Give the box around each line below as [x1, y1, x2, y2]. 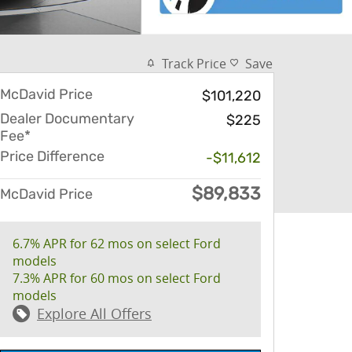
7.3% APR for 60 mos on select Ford [13, 269, 221, 287]
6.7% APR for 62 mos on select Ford [13, 234, 221, 252]
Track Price [162, 54, 226, 72]
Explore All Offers [37, 303, 152, 323]
